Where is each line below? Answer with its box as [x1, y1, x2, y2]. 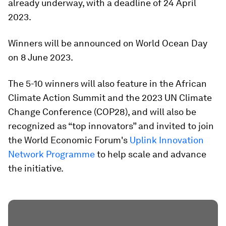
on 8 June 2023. [8, 51, 73, 63]
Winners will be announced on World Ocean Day [8, 37, 207, 48]
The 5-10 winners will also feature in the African [8, 78, 207, 89]
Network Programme [8, 148, 95, 159]
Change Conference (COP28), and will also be [8, 106, 196, 117]
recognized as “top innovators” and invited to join [8, 120, 214, 131]
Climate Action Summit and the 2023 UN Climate [8, 92, 212, 103]
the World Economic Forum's [8, 134, 130, 145]
